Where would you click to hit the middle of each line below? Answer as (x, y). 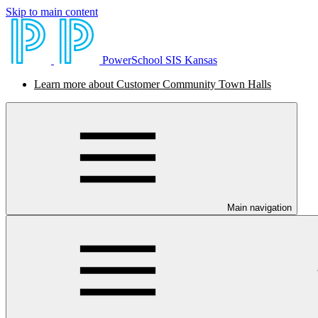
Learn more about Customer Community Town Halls (153, 84)
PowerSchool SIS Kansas (160, 60)
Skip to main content (52, 12)
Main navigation (259, 208)
